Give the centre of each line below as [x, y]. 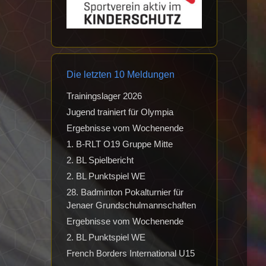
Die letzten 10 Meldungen [121, 75]
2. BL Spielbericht [100, 160]
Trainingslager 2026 [104, 96]
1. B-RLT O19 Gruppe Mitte [120, 144]
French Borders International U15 [131, 254]
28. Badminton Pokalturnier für [125, 192]
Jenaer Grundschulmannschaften [131, 205]
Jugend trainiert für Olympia [120, 112]
